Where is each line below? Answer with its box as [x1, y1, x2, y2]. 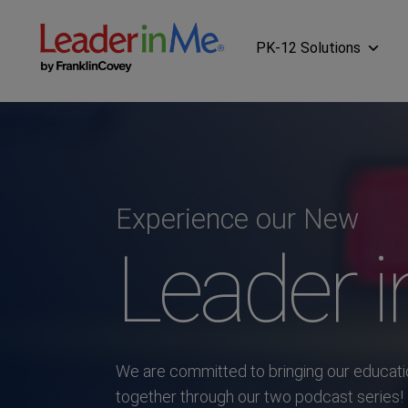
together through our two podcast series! [116, 387, 403, 406]
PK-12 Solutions [256, 38, 361, 56]
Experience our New [116, 202, 359, 236]
